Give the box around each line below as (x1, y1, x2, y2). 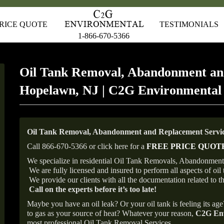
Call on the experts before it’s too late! (29, 185, 156, 193)
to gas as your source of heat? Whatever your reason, (27, 209, 195, 217)
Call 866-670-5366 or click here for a (27, 142, 146, 150)
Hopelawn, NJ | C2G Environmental (19, 83, 221, 97)
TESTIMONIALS (159, 20, 218, 28)
